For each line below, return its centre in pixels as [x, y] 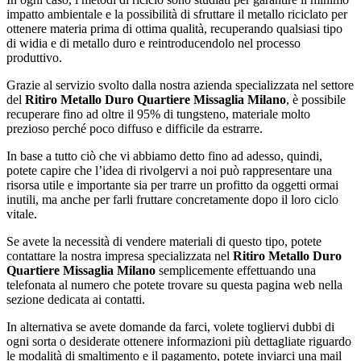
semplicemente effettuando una [236, 270]
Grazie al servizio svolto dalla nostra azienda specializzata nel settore [180, 85]
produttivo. [34, 57]
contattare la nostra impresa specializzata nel [120, 255]
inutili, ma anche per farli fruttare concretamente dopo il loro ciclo [172, 199]
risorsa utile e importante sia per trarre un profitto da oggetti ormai [172, 185]
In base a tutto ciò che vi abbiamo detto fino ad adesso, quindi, [164, 156]
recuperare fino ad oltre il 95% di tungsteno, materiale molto [158, 114]
